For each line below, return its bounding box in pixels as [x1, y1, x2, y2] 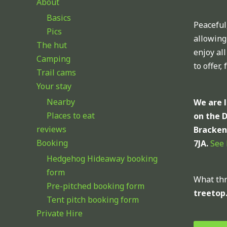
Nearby [47, 96, 75, 107]
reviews [36, 123, 66, 135]
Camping [36, 53, 70, 64]
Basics [47, 12, 71, 23]
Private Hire [36, 207, 83, 219]
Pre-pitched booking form [47, 180, 144, 192]
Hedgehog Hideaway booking [47, 153, 158, 164]
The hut [36, 39, 67, 51]
